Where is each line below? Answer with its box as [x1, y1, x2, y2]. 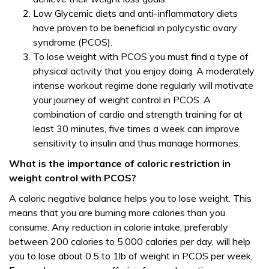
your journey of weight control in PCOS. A [33, 94, 211, 106]
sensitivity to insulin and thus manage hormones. [33, 137, 240, 149]
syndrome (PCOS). [33, 36, 112, 48]
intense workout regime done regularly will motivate [33, 79, 253, 91]
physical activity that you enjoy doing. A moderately [33, 65, 255, 77]
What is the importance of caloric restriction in [9, 157, 231, 169]
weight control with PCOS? [9, 172, 136, 184]
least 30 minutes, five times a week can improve [33, 122, 240, 134]
